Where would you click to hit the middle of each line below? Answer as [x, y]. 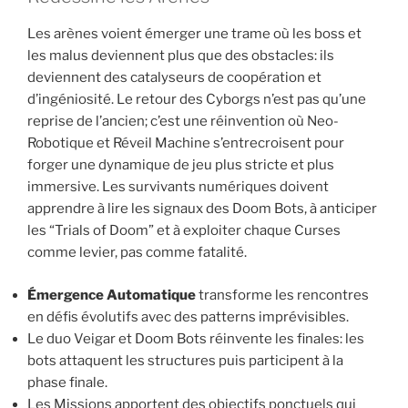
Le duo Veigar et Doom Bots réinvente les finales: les [196, 338]
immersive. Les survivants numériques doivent [178, 187]
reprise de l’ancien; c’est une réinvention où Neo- [183, 122]
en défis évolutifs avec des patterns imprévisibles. [188, 316]
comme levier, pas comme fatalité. [137, 253]
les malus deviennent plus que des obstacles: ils [181, 56]
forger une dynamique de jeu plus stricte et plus [181, 165]
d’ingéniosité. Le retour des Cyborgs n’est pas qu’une [197, 100]
